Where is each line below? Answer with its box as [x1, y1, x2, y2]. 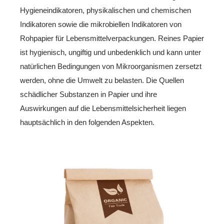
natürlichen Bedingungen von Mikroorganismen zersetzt [20, 61, 201, 70]
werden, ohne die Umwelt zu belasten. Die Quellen [20, 75, 184, 84]
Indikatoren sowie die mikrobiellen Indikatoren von [20, 19, 181, 28]
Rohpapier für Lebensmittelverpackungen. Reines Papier [20, 33, 204, 42]
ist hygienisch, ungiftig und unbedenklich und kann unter [20, 47, 201, 56]
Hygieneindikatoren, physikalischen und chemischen [20, 5, 191, 14]
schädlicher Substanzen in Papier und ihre [20, 89, 157, 98]
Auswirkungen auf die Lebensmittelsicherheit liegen [20, 103, 186, 112]
